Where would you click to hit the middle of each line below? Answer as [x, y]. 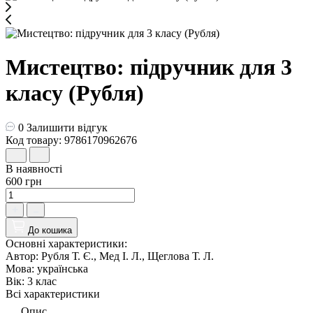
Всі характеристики [53, 293]
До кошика [50, 230]
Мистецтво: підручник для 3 [149, 67]
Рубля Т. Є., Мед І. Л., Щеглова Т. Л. [128, 256]
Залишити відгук [67, 127]
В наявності [34, 168]
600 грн [24, 181]
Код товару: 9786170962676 [71, 140]
